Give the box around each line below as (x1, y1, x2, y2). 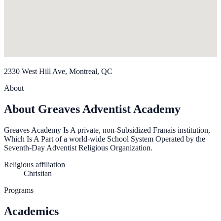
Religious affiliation (4, 160, 65, 169)
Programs (4, 186, 34, 195)
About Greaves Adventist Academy (4, 103, 181, 116)
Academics (4, 204, 59, 218)
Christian (24, 169, 52, 178)
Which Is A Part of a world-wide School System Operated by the (4, 135, 205, 144)
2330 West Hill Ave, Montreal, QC (4, 67, 112, 76)
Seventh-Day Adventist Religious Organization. (4, 144, 152, 152)
